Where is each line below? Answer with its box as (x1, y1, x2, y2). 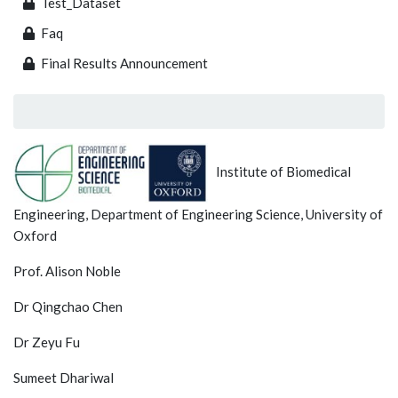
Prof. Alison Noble (13, 262, 123, 279)
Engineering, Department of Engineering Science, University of (13, 205, 383, 222)
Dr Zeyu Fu (13, 333, 83, 350)
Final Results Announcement (40, 55, 208, 72)
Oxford (13, 227, 57, 243)
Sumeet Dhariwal (13, 369, 114, 386)
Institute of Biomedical (207, 163, 351, 179)
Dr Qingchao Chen (13, 298, 123, 314)
